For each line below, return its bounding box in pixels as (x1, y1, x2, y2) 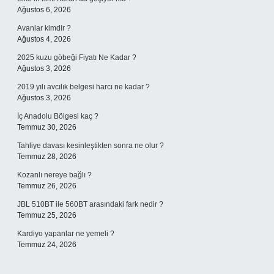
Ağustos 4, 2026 (17, 35, 71, 43)
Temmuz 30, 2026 (17, 123, 76, 131)
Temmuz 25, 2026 (17, 211, 76, 220)
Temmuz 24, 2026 (17, 240, 76, 249)
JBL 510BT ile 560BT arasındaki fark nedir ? (17, 200, 163, 209)
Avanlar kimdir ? (17, 24, 71, 32)
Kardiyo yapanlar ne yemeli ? (17, 229, 114, 238)
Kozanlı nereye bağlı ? (17, 171, 92, 179)
